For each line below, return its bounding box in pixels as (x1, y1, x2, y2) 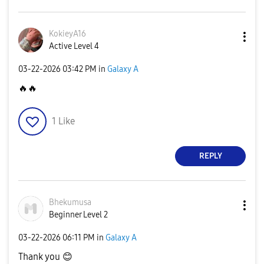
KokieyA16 (49, 28, 86, 39)
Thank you (18, 250, 62, 262)
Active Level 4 (49, 41, 99, 51)
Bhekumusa (49, 197, 91, 207)
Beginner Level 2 (49, 209, 108, 220)
